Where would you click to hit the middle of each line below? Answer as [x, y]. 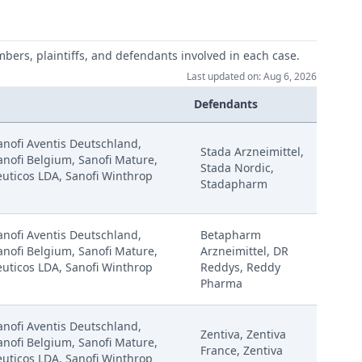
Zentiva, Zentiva [243, 334]
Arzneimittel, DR [244, 251]
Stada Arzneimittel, [252, 152]
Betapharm [231, 235]
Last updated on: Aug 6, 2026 [252, 76]
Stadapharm [234, 184]
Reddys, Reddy [240, 267]
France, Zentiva [242, 350]
